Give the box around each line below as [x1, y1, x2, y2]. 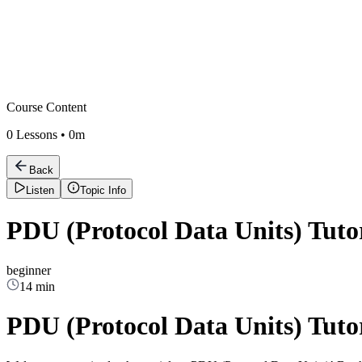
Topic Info [80, 184, 126, 196]
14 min [19, 279, 55, 293]
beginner [6, 263, 51, 277]
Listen [26, 184, 54, 196]
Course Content [6, 100, 86, 114]
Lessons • [13, 128, 69, 141]
